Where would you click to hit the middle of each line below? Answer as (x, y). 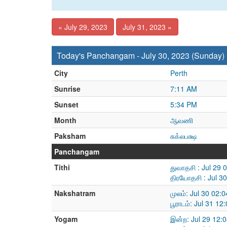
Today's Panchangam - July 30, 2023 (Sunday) (141, 55)
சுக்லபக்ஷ (183, 136)
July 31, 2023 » (147, 27)
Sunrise (67, 89)
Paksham (70, 136)
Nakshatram (75, 193)
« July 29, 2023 (83, 27)
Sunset (66, 104)
